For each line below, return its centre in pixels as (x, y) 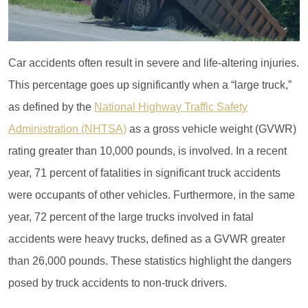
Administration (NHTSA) (67, 129)
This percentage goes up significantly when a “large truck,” (150, 85)
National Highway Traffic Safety (171, 107)
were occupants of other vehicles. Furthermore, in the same (152, 195)
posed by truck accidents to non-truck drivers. (118, 283)
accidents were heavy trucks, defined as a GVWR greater (147, 239)
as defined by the (51, 107)
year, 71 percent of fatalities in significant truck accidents (144, 173)
